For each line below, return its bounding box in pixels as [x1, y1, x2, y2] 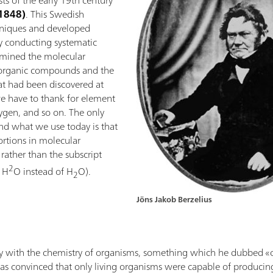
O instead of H [13, 163, 74, 180]
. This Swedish [26, 5, 85, 23]
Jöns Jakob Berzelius [136, 193, 212, 207]
